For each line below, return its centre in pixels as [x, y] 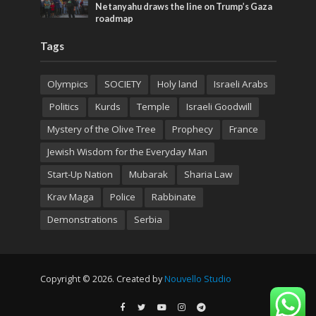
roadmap [115, 18]
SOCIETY [122, 84]
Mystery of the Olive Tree [101, 129]
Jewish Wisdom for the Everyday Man [127, 151]
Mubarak [148, 174]
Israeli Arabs [241, 84]
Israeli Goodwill [219, 106]
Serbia [148, 219]
